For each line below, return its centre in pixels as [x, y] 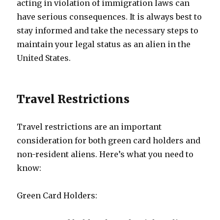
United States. [44, 58]
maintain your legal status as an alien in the [104, 44]
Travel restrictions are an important [89, 127]
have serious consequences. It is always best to [110, 17]
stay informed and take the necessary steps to [108, 30]
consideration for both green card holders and [109, 140]
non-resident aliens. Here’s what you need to [105, 154]
